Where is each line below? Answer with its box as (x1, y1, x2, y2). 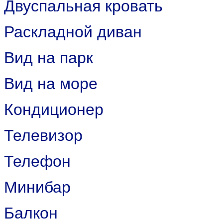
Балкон (4, 204, 58, 222)
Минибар (4, 178, 71, 196)
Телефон (4, 152, 71, 170)
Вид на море (4, 75, 98, 93)
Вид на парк (4, 49, 93, 67)
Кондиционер (4, 101, 104, 118)
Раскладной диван (4, 23, 142, 41)
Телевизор (4, 126, 83, 144)
